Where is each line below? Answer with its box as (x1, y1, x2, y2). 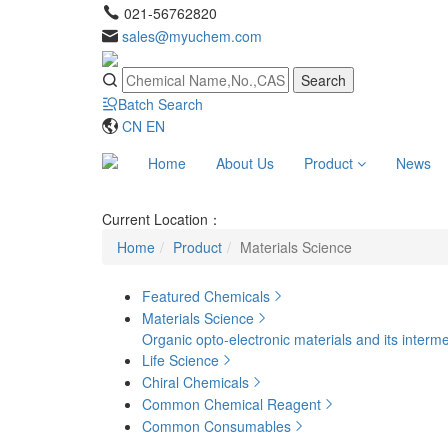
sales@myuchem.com (122, 26, 262, 46)
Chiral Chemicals (142, 372, 249, 393)
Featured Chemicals (142, 286, 270, 307)
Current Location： (102, 209, 222, 230)
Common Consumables (142, 416, 291, 437)
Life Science (142, 350, 219, 371)
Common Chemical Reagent (142, 394, 321, 415)
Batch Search (118, 94, 203, 115)
